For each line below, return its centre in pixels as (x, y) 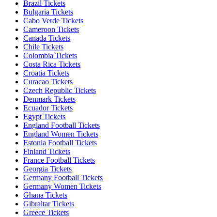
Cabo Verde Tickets (53, 20)
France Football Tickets (59, 160)
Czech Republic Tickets (60, 90)
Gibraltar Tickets (49, 203)
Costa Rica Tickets (52, 64)
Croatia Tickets (46, 73)
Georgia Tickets (47, 169)
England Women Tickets (61, 134)
